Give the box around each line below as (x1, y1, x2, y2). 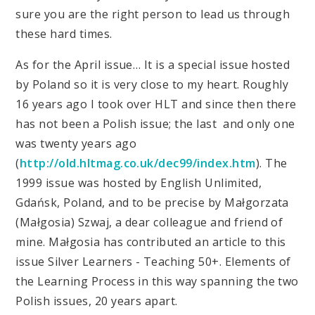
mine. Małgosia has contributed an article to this (15, 234, 286, 250)
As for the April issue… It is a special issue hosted (15, 57, 290, 73)
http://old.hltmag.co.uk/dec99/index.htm (19, 155, 256, 172)
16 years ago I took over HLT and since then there (15, 96, 297, 112)
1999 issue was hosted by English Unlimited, (15, 175, 262, 191)
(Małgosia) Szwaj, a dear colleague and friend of (15, 214, 283, 231)
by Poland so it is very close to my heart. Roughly (15, 77, 289, 93)
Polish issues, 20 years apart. (15, 293, 178, 309)
